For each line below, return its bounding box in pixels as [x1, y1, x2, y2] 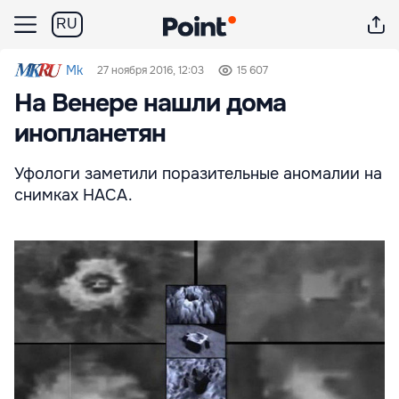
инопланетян [14, 118, 166, 150]
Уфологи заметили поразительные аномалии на [14, 164, 382, 183]
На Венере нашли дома [14, 87, 286, 119]
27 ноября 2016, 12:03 [97, 63, 205, 77]
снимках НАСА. [14, 185, 133, 205]
